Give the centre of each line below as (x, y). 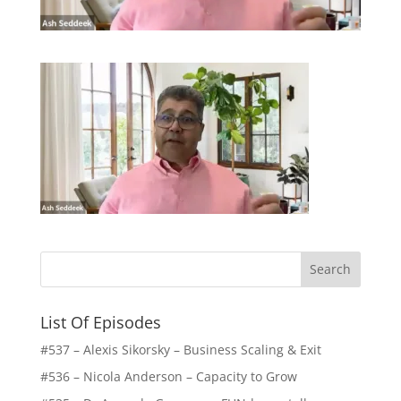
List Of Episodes (100, 322)
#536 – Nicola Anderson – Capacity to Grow (168, 376)
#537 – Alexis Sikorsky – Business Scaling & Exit (180, 349)
